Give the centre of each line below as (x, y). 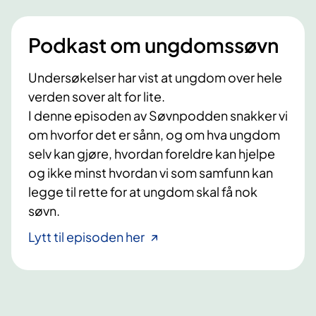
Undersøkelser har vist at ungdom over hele (155, 78)
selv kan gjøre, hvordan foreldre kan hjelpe (152, 154)
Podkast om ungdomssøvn (153, 45)
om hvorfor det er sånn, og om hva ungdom (154, 135)
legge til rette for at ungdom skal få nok (143, 192)
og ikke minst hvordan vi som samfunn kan (151, 173)
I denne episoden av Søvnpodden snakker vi (158, 116)
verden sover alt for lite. (98, 97)
